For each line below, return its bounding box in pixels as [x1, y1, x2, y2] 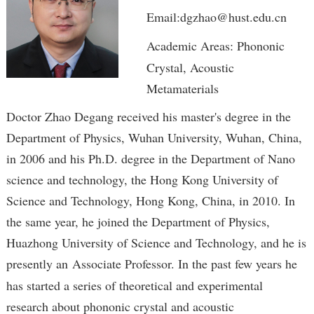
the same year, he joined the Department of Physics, [6, 213, 270, 231]
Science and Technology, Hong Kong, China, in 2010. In [6, 192, 295, 210]
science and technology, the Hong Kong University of [6, 171, 278, 189]
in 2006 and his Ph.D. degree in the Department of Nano [6, 150, 295, 168]
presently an [6, 255, 72, 273]
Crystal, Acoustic [146, 59, 234, 76]
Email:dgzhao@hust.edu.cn [146, 8, 287, 26]
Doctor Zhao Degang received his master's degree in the [6, 108, 291, 125]
